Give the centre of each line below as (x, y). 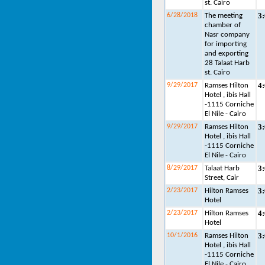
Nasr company (227, 35)
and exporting (227, 54)
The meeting (224, 16)
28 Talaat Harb (227, 63)
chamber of (223, 25)
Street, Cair (222, 178)
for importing (226, 44)
